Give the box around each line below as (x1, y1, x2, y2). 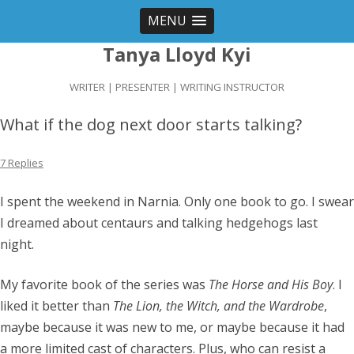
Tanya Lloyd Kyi (103, 41, 251, 67)
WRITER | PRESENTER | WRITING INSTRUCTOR (70, 80, 284, 94)
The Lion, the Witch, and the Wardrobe (113, 297, 324, 314)
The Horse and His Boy (209, 276, 333, 293)
